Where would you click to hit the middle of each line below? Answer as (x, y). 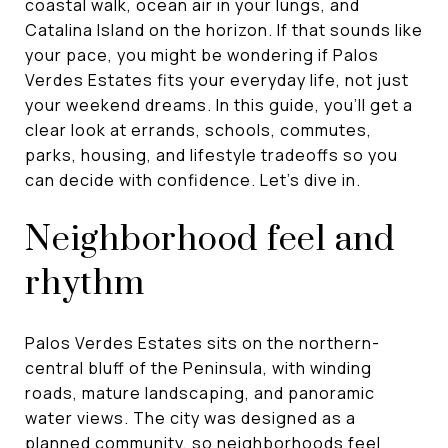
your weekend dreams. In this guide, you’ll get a (219, 105)
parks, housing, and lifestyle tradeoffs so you (211, 155)
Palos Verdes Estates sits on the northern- (202, 342)
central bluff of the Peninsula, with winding (198, 367)
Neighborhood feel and (210, 240)
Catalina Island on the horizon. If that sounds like (224, 30)
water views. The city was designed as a (190, 417)
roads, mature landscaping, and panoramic (200, 392)
